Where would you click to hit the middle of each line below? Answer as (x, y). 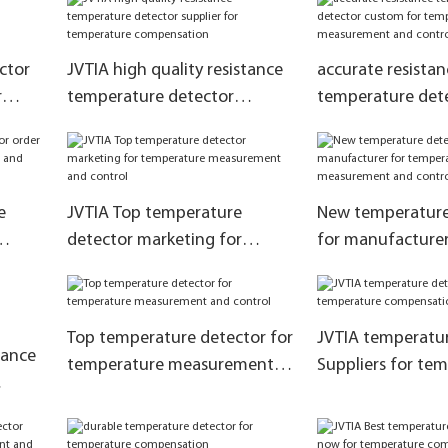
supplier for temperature (160, 124)
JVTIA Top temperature (154, 213)
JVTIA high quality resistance (174, 70)
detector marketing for (154, 240)
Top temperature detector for (179, 338)
